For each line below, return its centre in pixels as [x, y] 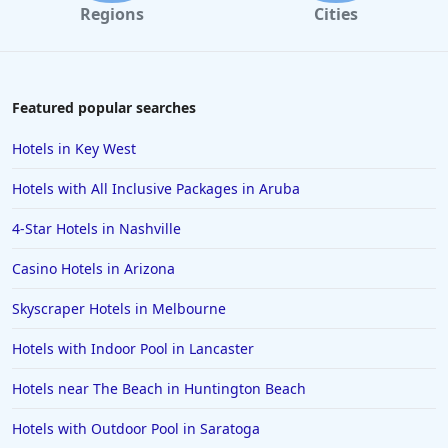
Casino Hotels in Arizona [93, 269]
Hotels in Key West [74, 149]
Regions [112, 14]
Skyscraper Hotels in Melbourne [119, 309]
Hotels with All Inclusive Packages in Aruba [156, 189]
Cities [336, 14]
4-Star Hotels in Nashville [96, 229]
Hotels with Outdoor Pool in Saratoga [136, 429]
